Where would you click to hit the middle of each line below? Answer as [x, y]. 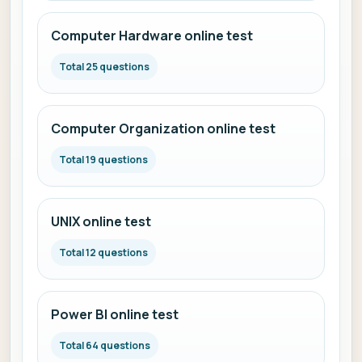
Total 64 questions [105, 345]
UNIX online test [101, 221]
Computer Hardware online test [152, 36]
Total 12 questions [103, 253]
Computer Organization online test [163, 128]
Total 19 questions [103, 160]
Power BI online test [115, 314]
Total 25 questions [104, 67]
